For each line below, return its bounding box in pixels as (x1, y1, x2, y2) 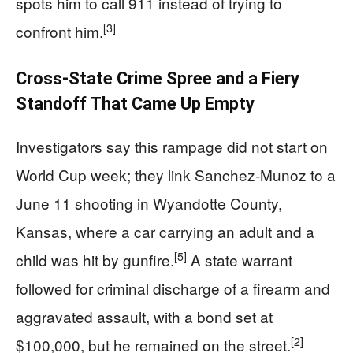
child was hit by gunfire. (16, 248, 174, 270)
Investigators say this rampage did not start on (16, 135, 328, 157)
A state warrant (187, 248, 292, 270)
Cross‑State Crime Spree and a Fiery (16, 68, 299, 88)
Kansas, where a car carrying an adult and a (16, 220, 314, 242)
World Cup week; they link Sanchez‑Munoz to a (16, 163, 336, 185)
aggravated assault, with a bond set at (16, 305, 273, 327)
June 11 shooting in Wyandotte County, (16, 191, 282, 214)
